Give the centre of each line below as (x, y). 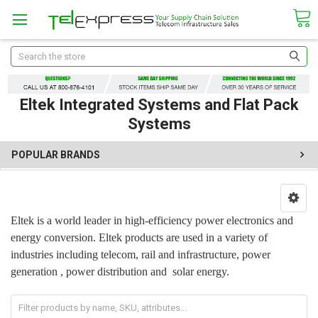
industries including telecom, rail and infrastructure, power (140, 255)
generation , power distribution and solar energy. (120, 272)
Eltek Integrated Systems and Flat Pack (159, 104)
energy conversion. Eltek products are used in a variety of (139, 238)
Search (24, 53)
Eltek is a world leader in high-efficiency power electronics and (152, 221)
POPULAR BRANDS (56, 154)
